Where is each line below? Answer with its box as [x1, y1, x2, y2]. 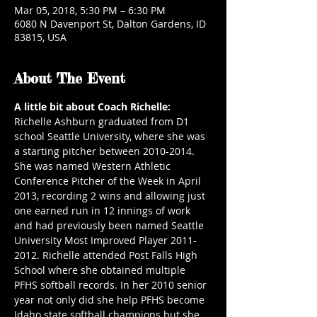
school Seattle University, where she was [14, 129, 208, 143]
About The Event [14, 69, 125, 87]
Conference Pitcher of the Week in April [14, 174, 204, 188]
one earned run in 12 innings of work [14, 204, 193, 217]
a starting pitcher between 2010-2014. [14, 144, 197, 158]
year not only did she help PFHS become [14, 293, 207, 306]
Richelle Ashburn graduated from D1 [14, 115, 192, 128]
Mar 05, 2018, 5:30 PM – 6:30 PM [14, 4, 166, 17]
